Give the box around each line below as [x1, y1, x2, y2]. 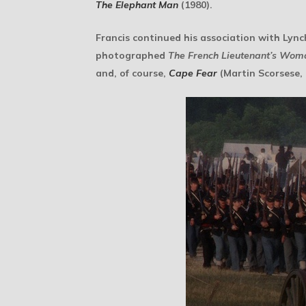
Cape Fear [169, 67, 217, 79]
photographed [96, 49, 168, 61]
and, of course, [96, 67, 169, 79]
